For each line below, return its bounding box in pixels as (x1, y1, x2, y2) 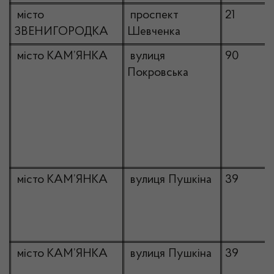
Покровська (127, 67, 188, 79)
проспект (127, 9, 179, 21)
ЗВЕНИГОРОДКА (14, 26, 108, 38)
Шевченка (127, 26, 180, 38)
